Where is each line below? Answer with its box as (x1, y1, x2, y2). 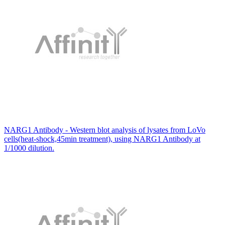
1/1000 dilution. (4, 143, 54, 152)
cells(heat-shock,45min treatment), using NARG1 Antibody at (4, 134, 200, 143)
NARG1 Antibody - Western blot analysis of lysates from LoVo (4, 125, 205, 134)
